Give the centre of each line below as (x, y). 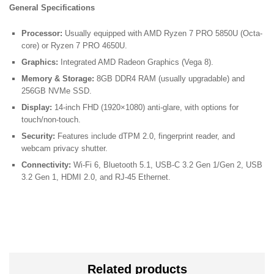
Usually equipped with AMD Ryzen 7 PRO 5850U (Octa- (162, 34)
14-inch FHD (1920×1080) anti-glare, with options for (145, 108)
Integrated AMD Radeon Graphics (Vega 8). (136, 62)
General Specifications (52, 8)
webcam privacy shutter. (65, 149)
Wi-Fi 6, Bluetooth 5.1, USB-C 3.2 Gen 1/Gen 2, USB (167, 165)
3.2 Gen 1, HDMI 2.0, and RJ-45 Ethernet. (96, 177)
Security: (38, 136)
